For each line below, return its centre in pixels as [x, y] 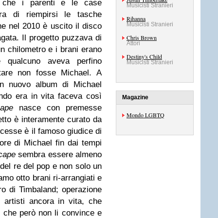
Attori [133, 43]
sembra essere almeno [60, 154]
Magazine [135, 97]
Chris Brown [142, 37]
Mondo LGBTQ [145, 115]
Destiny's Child [144, 56]
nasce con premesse [60, 108]
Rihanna [136, 18]
